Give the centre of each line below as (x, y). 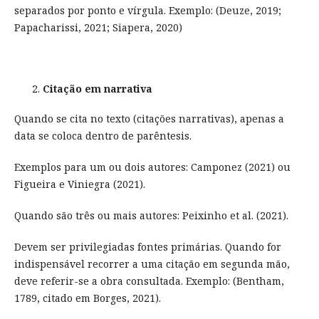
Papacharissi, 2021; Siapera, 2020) (98, 27)
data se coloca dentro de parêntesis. (103, 135)
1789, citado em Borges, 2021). (87, 298)
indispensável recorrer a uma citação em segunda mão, (152, 263)
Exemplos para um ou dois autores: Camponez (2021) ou (152, 167)
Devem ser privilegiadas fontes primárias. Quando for (147, 246)
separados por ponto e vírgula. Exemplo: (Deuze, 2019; (147, 10)
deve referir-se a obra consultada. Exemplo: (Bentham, (149, 281)
